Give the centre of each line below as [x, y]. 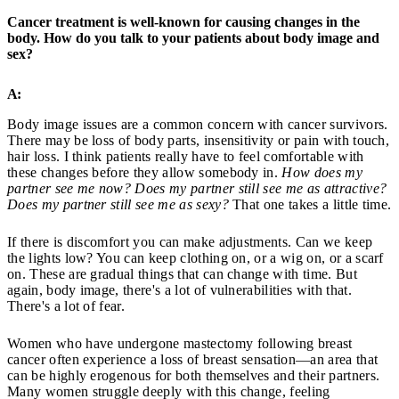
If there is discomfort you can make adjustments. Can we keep [190, 241]
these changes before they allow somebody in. [145, 172]
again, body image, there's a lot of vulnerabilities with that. [179, 289]
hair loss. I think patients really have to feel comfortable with [186, 156]
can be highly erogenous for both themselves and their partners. [194, 375]
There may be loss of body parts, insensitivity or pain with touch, [199, 140]
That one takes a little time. [310, 204]
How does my [322, 172]
